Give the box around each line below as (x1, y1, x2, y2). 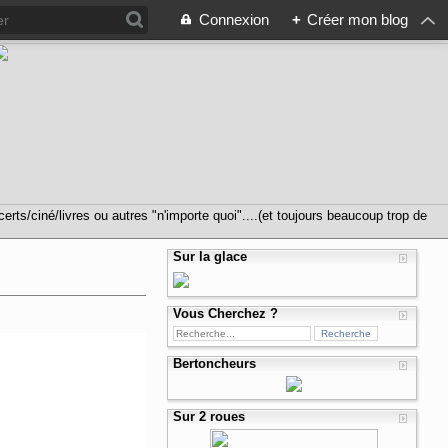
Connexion (199, 11, 269, 28)
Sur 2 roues (173, 409, 246, 424)
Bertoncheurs (173, 356, 257, 371)
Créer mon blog (307, 11, 408, 28)
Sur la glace (173, 249, 248, 264)
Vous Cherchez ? (173, 306, 279, 321)
